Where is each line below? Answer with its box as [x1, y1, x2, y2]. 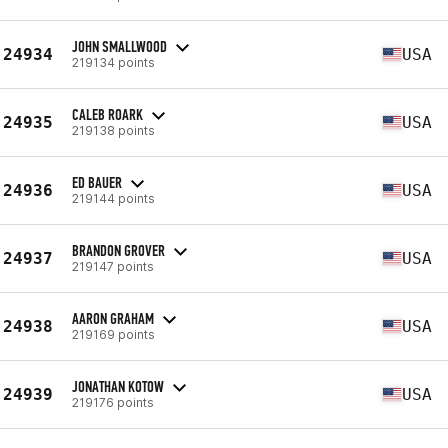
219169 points [72, 326, 155, 342]
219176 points [72, 394, 154, 410]
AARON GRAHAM [72, 308, 154, 328]
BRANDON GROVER [72, 240, 165, 260]
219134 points [72, 54, 155, 70]
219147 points [72, 258, 154, 274]
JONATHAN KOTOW [72, 376, 164, 396]
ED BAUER [72, 172, 122, 192]
